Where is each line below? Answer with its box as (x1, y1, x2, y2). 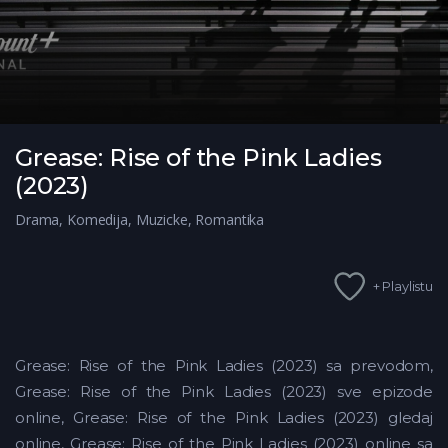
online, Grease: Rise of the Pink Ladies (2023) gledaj (15, 408, 433, 428)
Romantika (195, 210, 265, 230)
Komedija (67, 210, 128, 230)
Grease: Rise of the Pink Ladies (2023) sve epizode (15, 382, 433, 402)
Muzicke (135, 210, 188, 230)
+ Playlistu (372, 277, 433, 294)
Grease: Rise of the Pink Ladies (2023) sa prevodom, (15, 356, 433, 376)
